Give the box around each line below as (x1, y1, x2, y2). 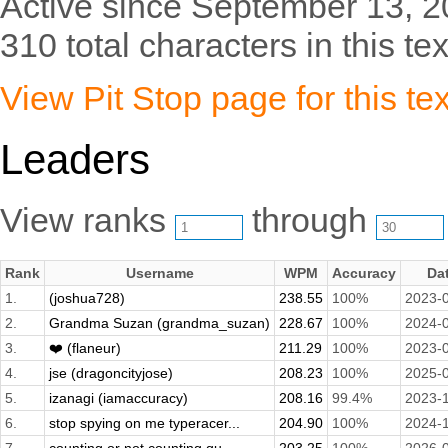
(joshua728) (49, 290, 125, 307)
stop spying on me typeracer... (49, 415, 240, 432)
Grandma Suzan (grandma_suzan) (49, 315, 270, 332)
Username (125, 265, 194, 282)
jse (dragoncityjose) (49, 365, 173, 382)
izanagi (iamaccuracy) (49, 390, 188, 407)
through (243, 201, 376, 240)
